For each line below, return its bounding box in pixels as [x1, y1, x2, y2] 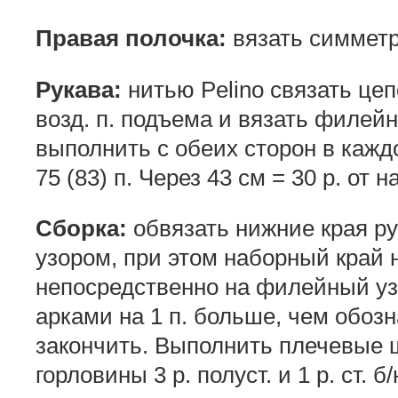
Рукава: [36, 76, 122, 103]
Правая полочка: [36, 25, 227, 52]
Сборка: [36, 215, 127, 243]
